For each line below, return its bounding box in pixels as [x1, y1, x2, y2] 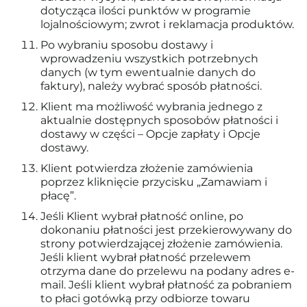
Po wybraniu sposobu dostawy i [40, 38, 213, 51]
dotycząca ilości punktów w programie [40, 4, 251, 17]
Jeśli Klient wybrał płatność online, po [40, 210, 243, 223]
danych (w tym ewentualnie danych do [40, 66, 256, 79]
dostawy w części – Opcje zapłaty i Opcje [40, 127, 260, 140]
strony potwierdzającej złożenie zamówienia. [40, 237, 282, 250]
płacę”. [40, 189, 76, 202]
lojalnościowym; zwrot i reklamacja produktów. [40, 18, 294, 31]
